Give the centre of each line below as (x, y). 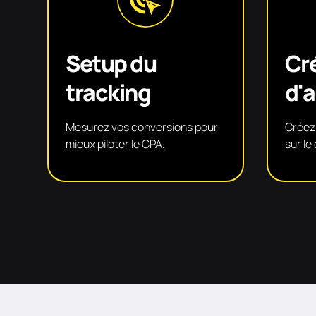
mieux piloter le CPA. (116, 144)
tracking (108, 92)
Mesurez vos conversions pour (142, 127)
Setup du (111, 63)
